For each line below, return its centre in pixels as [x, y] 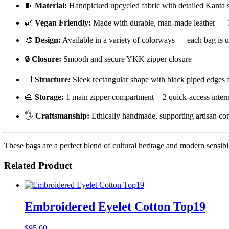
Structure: [53, 79]
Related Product [38, 165]
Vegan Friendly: [63, 22]
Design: [48, 40]
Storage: [49, 97]
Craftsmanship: [62, 116]
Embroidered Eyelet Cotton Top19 [115, 207]
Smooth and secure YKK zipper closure [127, 59]
